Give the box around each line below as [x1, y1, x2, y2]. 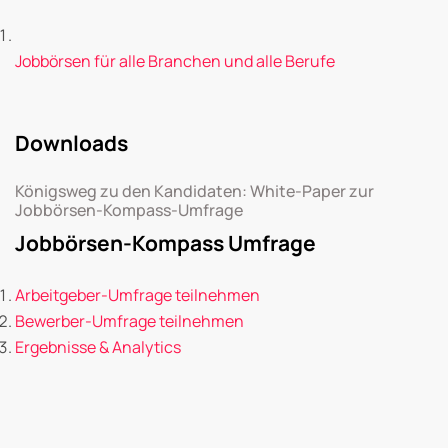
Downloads [15, 129, 128, 158]
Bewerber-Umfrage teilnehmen [15, 310, 244, 333]
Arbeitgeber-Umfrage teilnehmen [15, 284, 260, 307]
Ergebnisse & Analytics [15, 336, 181, 359]
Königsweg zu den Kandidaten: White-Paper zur [15, 180, 374, 203]
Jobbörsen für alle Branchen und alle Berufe [15, 50, 335, 73]
